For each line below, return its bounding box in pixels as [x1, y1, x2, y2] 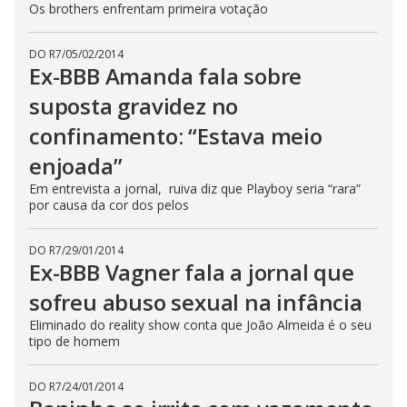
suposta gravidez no [29, 90, 239, 121]
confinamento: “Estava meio [29, 120, 323, 151]
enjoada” [29, 150, 123, 181]
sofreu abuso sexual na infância [29, 286, 362, 317]
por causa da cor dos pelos [29, 195, 189, 213]
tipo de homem [29, 332, 120, 350]
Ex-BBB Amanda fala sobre [29, 60, 303, 91]
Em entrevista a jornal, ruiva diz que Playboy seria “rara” [29, 179, 361, 197]
